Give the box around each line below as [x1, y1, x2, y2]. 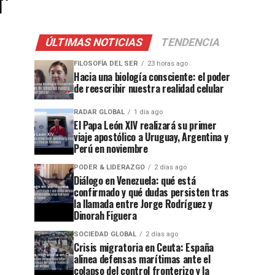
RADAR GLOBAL [74, 108, 125, 116]
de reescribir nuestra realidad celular [74, 81, 224, 96]
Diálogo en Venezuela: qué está [74, 173, 196, 188]
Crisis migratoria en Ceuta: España [74, 240, 214, 255]
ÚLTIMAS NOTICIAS [44, 36, 144, 48]
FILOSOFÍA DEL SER [74, 60, 138, 68]
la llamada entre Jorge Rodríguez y [74, 196, 213, 211]
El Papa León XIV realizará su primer [74, 118, 217, 133]
